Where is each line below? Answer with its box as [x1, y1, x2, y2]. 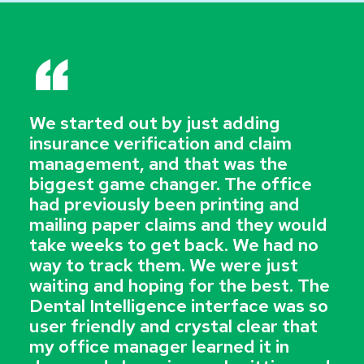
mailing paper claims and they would [29, 213, 328, 237]
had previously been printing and [29, 193, 301, 217]
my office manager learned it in [29, 335, 290, 359]
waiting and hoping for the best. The [29, 274, 331, 298]
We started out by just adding [29, 111, 281, 136]
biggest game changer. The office [29, 172, 313, 197]
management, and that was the [29, 152, 288, 176]
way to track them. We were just [29, 253, 299, 278]
